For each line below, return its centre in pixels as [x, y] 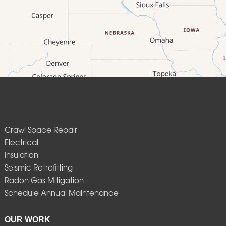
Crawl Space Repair [41, 130]
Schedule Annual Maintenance [61, 193]
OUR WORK [27, 220]
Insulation [21, 155]
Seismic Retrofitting [38, 168]
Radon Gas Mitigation [44, 180]
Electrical [21, 143]
